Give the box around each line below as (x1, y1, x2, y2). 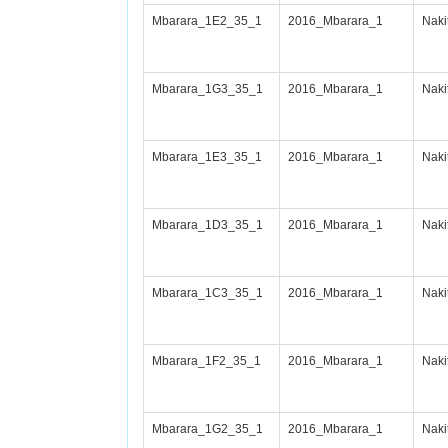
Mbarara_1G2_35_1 (152, 422, 263, 436)
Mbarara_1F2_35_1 (152, 354, 261, 368)
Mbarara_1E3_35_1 (152, 150, 262, 164)
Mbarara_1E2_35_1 (152, 14, 262, 28)
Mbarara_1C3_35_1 (152, 286, 263, 300)
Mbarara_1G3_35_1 (152, 82, 263, 96)
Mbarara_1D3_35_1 (152, 218, 263, 232)
